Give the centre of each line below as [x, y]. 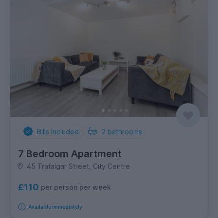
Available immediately [55, 207]
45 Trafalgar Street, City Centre [78, 166]
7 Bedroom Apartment [70, 154]
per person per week [76, 187]
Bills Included [58, 131]
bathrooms [125, 131]
